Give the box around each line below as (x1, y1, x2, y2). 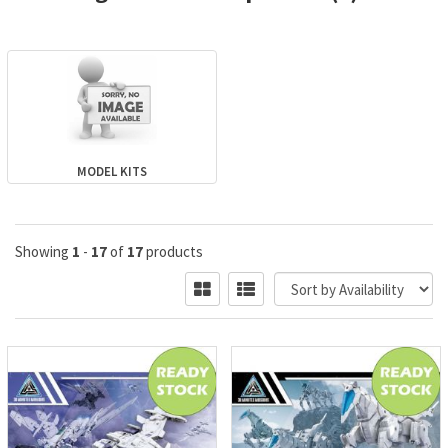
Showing (15, 242, 72, 261)
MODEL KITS (77, 163, 147, 180)
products (143, 242, 203, 261)
